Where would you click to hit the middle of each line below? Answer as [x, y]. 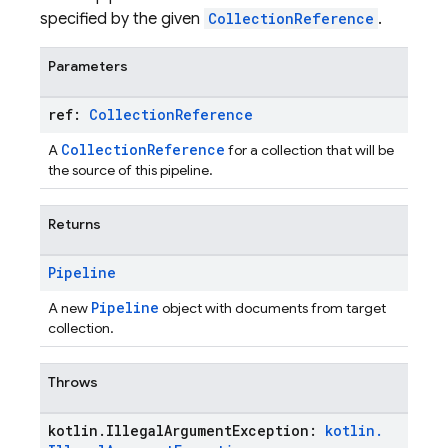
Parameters [88, 66]
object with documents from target [272, 308]
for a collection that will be [309, 150]
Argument [198, 430]
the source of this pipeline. [130, 170]
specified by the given [122, 19]
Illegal [135, 430]
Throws [73, 382]
